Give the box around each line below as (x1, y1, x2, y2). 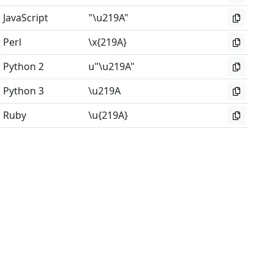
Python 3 (3, 84, 44, 97)
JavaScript (3, 11, 49, 24)
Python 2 (3, 60, 44, 73)
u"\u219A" (88, 60, 135, 73)
